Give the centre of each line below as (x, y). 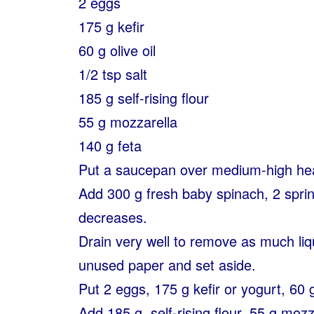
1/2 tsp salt (113, 74)
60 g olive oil (117, 50)
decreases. (113, 217)
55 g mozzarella (128, 122)
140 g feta (110, 145)
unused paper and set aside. (167, 265)
